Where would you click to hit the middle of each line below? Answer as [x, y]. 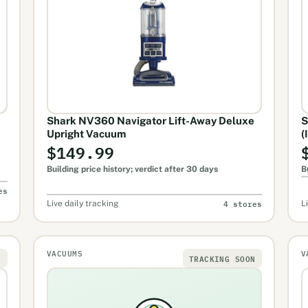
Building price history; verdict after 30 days [132, 169]
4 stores [242, 203]
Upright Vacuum [86, 133]
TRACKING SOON [222, 258]
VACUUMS [65, 253]
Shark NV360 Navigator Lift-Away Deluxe [150, 120]
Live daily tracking [82, 203]
